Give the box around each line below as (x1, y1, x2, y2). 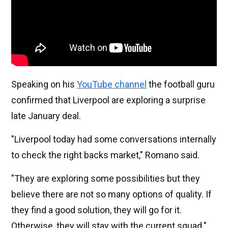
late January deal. (11, 110, 81, 122)
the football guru (147, 79, 215, 90)
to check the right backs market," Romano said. (11, 150, 199, 161)
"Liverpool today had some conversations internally (11, 134, 216, 145)
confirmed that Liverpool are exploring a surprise (11, 95, 206, 106)
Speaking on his (11, 79, 77, 90)
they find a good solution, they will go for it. (11, 205, 182, 216)
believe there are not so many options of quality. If (11, 189, 212, 200)
